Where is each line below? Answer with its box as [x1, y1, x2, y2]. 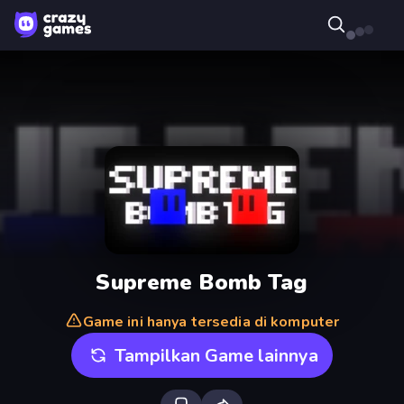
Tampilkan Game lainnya [115, 343, 318, 368]
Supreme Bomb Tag [96, 267, 308, 297]
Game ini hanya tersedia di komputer [82, 312, 340, 332]
